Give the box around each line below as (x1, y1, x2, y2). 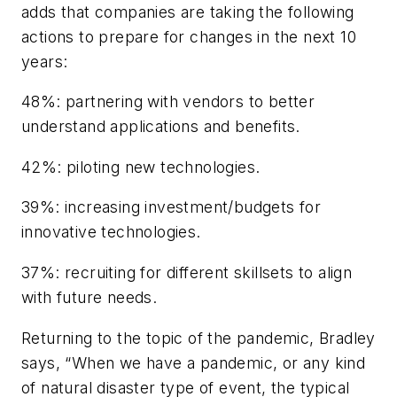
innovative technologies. (21, 222, 201, 242)
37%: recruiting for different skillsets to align (21, 263, 353, 283)
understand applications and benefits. (21, 117, 300, 136)
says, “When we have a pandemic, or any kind (21, 353, 366, 372)
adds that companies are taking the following (21, 2, 354, 21)
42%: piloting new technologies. (21, 157, 261, 176)
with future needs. (21, 288, 158, 307)
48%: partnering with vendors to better (21, 92, 315, 112)
